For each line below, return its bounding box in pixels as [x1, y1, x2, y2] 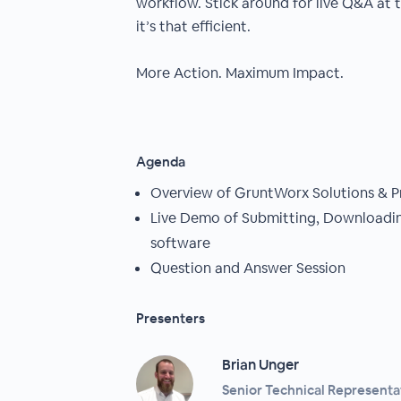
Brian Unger [222, 355, 299, 374]
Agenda [136, 153, 185, 170]
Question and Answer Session [150, 259, 346, 277]
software [150, 234, 210, 252]
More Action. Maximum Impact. [136, 64, 344, 82]
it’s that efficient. [136, 17, 251, 36]
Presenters [136, 310, 205, 327]
